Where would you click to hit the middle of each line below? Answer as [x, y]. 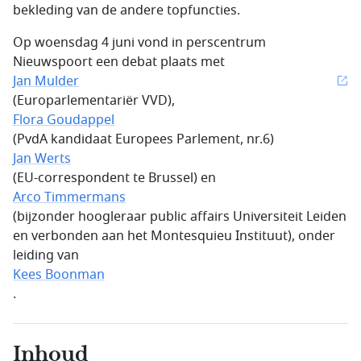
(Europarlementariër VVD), [94, 101]
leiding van [46, 255]
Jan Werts [42, 159]
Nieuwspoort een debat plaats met [119, 62]
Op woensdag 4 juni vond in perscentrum [139, 43]
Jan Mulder [46, 81]
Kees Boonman [59, 275]
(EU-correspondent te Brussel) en [114, 178]
